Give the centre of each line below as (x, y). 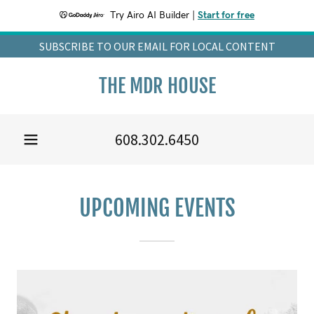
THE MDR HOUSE (157, 86)
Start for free (226, 15)
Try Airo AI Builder (150, 15)
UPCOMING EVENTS (157, 208)
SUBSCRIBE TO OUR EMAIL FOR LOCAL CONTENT (157, 46)
